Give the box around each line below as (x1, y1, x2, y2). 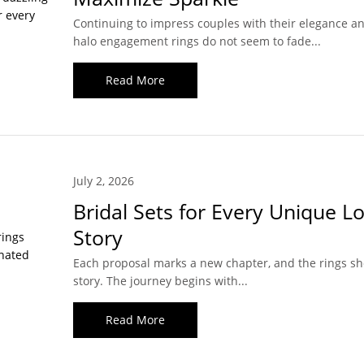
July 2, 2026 (72, 173, 134, 189)
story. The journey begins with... (72, 273, 248, 289)
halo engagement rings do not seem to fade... (72, 33, 321, 50)
